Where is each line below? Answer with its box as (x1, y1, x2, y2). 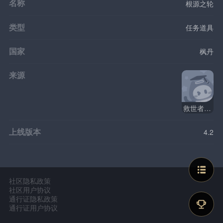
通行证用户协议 (9, 203, 58, 213)
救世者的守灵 (204, 103, 212, 113)
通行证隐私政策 (9, 194, 58, 204)
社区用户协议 (9, 185, 51, 195)
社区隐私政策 (9, 176, 51, 186)
